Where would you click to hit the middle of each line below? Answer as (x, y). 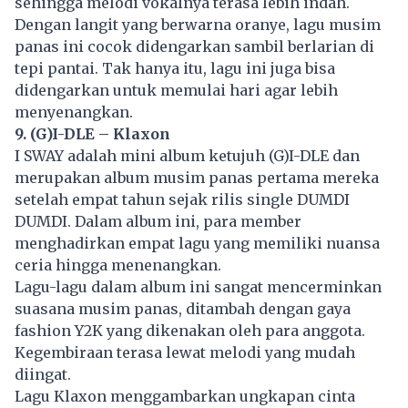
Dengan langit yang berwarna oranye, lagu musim (198, 25)
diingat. (43, 375)
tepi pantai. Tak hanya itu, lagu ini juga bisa (175, 69)
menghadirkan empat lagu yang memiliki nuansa (197, 244)
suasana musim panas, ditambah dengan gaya (183, 309)
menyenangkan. (74, 112)
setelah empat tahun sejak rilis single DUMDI (182, 200)
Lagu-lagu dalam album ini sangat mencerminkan (198, 287)
